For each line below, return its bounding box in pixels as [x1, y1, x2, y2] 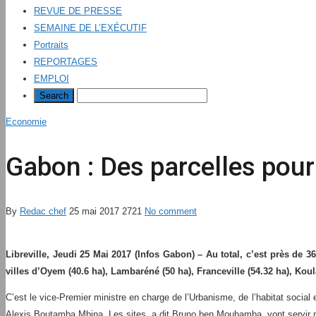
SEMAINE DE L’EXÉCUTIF [34, 23, 147, 33]
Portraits [34, 39, 68, 50]
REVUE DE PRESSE [34, 6, 122, 16]
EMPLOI [34, 73, 69, 84]
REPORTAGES [34, 56, 97, 67]
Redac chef [20, 206, 66, 217]
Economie [6, 116, 47, 127]
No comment [145, 206, 197, 217]
